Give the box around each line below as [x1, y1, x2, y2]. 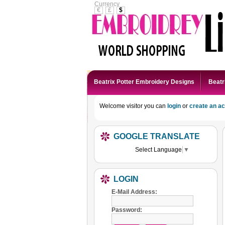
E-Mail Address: [111, 188, 157, 195]
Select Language [135, 146, 182, 153]
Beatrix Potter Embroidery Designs [94, 78, 194, 85]
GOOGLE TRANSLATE [114, 132, 200, 141]
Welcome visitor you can [99, 102, 167, 109]
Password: [111, 206, 142, 213]
